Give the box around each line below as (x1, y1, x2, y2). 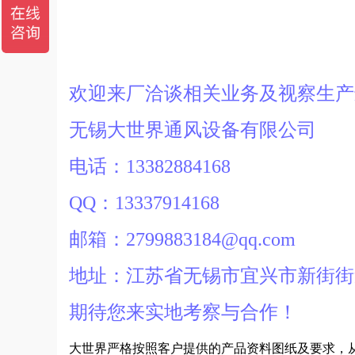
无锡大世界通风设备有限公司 (69, 120, 316, 140)
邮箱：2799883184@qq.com (69, 229, 296, 250)
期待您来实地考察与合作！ (69, 302, 301, 323)
